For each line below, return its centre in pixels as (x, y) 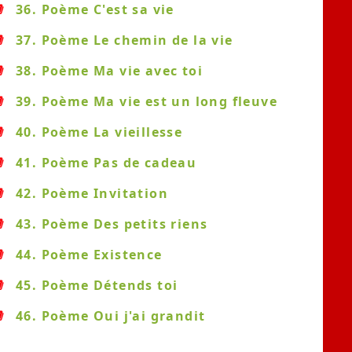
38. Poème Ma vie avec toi (109, 71)
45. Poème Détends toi (97, 285)
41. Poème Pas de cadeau (106, 163)
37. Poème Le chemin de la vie (125, 40)
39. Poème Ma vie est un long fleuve (147, 101)
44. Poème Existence (89, 255)
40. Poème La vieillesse (99, 132)
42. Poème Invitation (92, 193)
